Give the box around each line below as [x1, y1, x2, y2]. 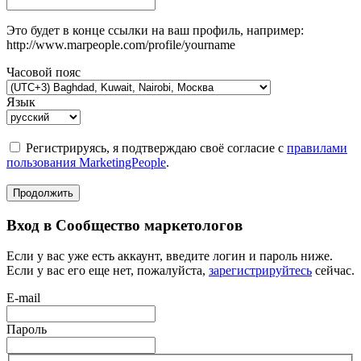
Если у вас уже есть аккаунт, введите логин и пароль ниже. [6, 249, 333, 263]
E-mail [6, 291, 40, 305]
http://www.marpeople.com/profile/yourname [6, 37, 235, 52]
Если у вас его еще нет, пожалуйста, [6, 263, 209, 278]
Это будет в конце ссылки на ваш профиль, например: [6, 23, 304, 37]
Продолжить [13, 186, 73, 199]
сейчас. [312, 263, 355, 278]
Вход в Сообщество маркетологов [6, 216, 243, 234]
